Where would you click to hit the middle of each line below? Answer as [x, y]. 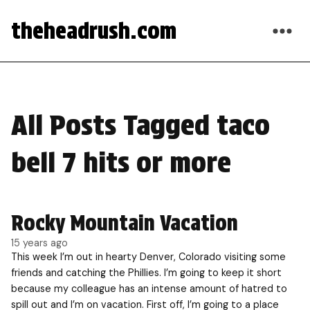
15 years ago [39, 243]
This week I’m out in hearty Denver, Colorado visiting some [148, 257]
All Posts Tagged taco [140, 125]
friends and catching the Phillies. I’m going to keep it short [146, 273]
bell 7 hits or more [121, 163]
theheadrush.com [94, 31]
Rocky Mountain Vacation [125, 223]
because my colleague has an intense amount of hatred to [149, 289]
